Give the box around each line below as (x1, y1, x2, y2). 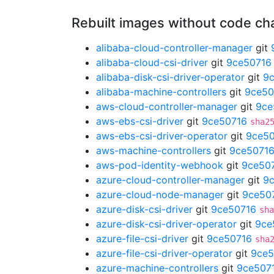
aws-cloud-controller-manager (96, 100, 237, 113)
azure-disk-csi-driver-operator (96, 218, 237, 230)
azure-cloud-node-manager (96, 188, 224, 201)
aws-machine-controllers (96, 144, 211, 157)
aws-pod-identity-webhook (96, 159, 223, 171)
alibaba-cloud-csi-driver (96, 56, 208, 68)
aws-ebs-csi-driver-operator (96, 130, 228, 142)
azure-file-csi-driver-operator (96, 247, 232, 259)
